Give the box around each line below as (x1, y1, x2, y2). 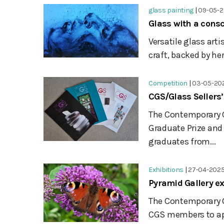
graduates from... (148, 135, 216, 147)
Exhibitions (148, 165, 184, 174)
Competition (148, 78, 188, 87)
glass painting (148, 5, 194, 14)
